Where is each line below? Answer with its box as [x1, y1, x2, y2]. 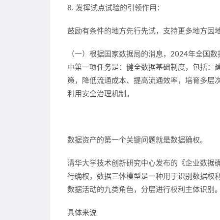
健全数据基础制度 [126, 64, 185, 71]
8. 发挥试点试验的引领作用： [67, 4, 164, 12]
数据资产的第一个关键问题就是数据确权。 [67, 137, 207, 144]
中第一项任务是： [67, 64, 126, 71]
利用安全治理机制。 [67, 90, 134, 98]
